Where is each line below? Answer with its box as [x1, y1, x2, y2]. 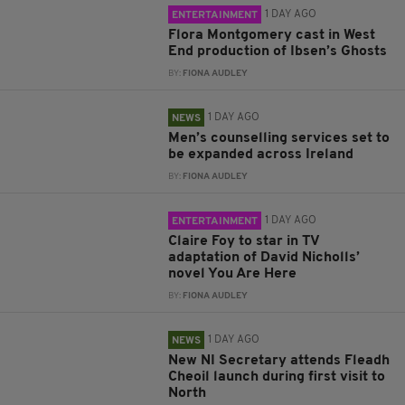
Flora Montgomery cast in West [168, 28, 376, 43]
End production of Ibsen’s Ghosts [168, 44, 388, 60]
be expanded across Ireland [168, 147, 354, 163]
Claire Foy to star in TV [168, 234, 320, 250]
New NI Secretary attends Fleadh [168, 353, 391, 369]
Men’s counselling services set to [168, 131, 391, 146]
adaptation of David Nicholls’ [168, 250, 361, 266]
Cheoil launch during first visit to [168, 370, 386, 385]
